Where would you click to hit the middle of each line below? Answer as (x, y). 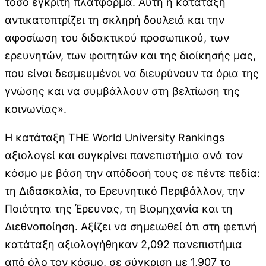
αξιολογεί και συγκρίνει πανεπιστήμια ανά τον (124, 155)
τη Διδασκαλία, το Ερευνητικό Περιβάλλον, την (125, 191)
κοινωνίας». (36, 109)
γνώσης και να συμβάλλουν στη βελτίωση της (122, 91)
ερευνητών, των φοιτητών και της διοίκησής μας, (130, 55)
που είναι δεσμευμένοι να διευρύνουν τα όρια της (132, 73)
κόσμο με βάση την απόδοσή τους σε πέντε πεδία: (132, 173)
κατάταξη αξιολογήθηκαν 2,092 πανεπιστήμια (123, 244)
